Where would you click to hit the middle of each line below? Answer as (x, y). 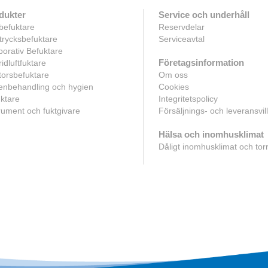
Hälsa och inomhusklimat (211, 135)
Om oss (173, 75)
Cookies (173, 87)
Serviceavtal (181, 39)
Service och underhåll (204, 15)
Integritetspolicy (188, 99)
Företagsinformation (201, 63)
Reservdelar (181, 27)
